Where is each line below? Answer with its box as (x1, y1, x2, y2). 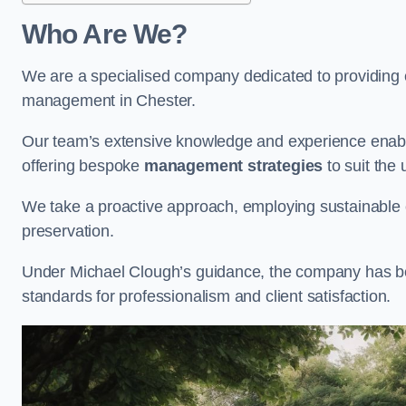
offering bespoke (22, 157, 144, 175)
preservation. (22, 222, 119, 240)
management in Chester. (22, 92, 197, 110)
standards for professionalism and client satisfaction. (22, 287, 391, 305)
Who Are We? (22, 19, 188, 49)
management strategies (143, 157, 324, 175)
